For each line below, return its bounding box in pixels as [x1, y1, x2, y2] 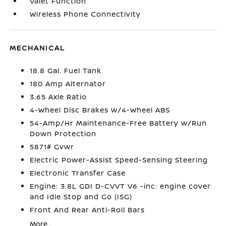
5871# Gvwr [30, 142, 75, 151]
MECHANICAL [10, 43, 66, 52]
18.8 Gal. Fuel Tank [30, 66, 102, 75]
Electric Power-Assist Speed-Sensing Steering [30, 155, 208, 164]
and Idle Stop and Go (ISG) [30, 192, 133, 201]
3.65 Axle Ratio [30, 92, 87, 101]
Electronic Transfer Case [30, 168, 126, 178]
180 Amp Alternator [30, 79, 106, 88]
